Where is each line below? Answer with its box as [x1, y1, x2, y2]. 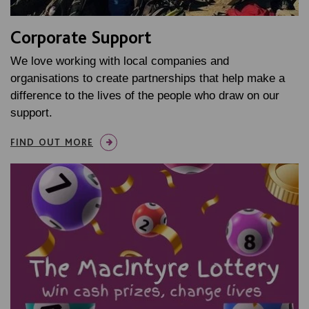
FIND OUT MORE [10, 136, 93, 148]
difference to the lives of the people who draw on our [10, 88, 279, 102]
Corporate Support [10, 26, 151, 48]
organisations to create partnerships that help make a [10, 71, 285, 85]
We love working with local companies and [10, 54, 229, 68]
